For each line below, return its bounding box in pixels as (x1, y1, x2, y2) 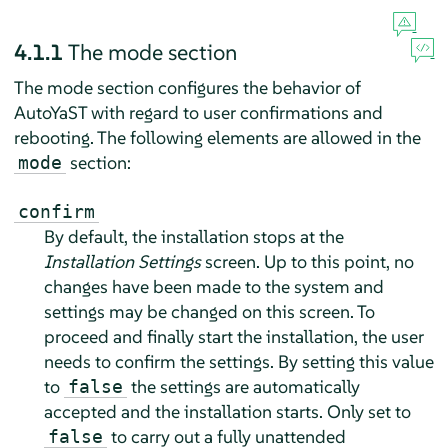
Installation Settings (43, 249, 201, 273)
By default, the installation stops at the (43, 224, 344, 248)
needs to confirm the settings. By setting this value (43, 349, 434, 373)
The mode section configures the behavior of (13, 75, 361, 99)
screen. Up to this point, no (200, 249, 414, 273)
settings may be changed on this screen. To (43, 299, 375, 323)
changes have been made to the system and (43, 274, 384, 298)
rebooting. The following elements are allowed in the (13, 125, 421, 149)
